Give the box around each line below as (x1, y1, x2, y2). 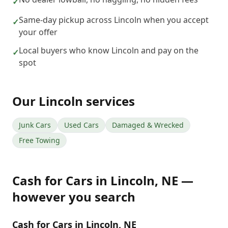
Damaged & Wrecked (112, 120, 184, 130)
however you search (12, 188, 135, 205)
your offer (19, 26, 58, 38)
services (83, 93, 135, 109)
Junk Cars (19, 120, 51, 130)
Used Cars (64, 120, 99, 130)
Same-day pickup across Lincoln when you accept (19, 14, 209, 25)
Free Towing (19, 135, 60, 145)
